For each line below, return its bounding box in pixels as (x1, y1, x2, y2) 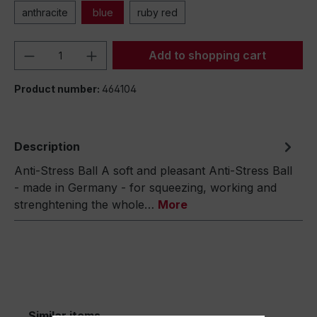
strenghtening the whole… (14, 197, 158, 212)
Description (14, 139, 80, 154)
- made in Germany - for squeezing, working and (14, 180, 277, 195)
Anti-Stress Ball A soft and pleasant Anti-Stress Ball (14, 163, 292, 178)
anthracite (22, 6, 68, 18)
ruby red (137, 6, 178, 18)
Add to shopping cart (149, 48, 267, 62)
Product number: (14, 83, 102, 95)
